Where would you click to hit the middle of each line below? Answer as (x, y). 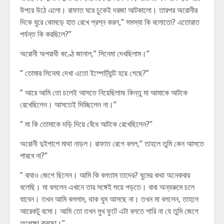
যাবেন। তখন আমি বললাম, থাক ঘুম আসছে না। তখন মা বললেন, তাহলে (109, 199)
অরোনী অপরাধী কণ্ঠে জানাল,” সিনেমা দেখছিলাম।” (85, 53)
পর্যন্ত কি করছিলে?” (46, 34)
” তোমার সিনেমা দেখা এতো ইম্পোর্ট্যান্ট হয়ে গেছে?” (84, 73)
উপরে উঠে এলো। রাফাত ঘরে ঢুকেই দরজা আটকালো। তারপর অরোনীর (109, 10)
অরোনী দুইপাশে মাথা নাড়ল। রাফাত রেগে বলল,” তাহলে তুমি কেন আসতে (112, 143)
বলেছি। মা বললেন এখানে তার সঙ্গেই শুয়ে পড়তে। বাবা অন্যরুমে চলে (107, 187)
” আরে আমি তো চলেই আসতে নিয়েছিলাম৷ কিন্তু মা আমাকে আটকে (104, 92)
